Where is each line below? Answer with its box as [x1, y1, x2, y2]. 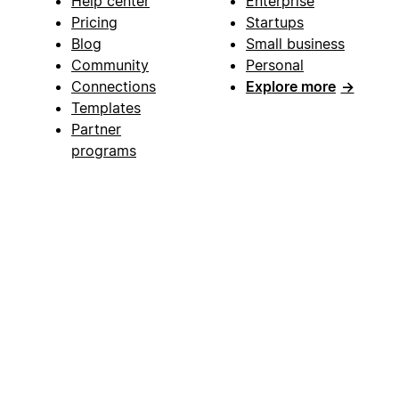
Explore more [246, 77, 336, 95]
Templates [71, 98, 141, 117]
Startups [246, 12, 304, 31]
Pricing [71, 12, 118, 31]
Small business [246, 34, 345, 53]
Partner [71, 119, 121, 138]
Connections [71, 77, 156, 95]
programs [71, 141, 136, 159]
